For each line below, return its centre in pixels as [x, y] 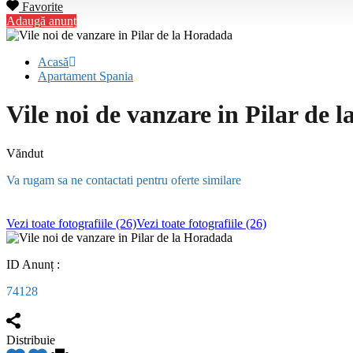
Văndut [25, 153]
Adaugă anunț [41, 21]
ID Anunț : [35, 264]
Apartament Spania [85, 76]
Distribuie [31, 340]
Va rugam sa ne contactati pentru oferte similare [124, 180]
